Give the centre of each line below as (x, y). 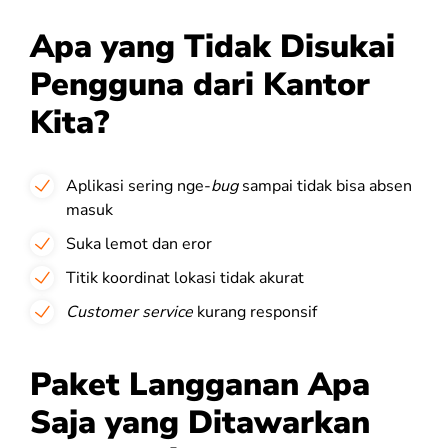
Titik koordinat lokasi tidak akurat (185, 277)
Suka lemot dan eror (139, 243)
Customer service (129, 311)
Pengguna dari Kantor (200, 84)
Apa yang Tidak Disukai (212, 46)
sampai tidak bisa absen (327, 185)
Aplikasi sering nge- (138, 185)
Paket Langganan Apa (200, 384)
